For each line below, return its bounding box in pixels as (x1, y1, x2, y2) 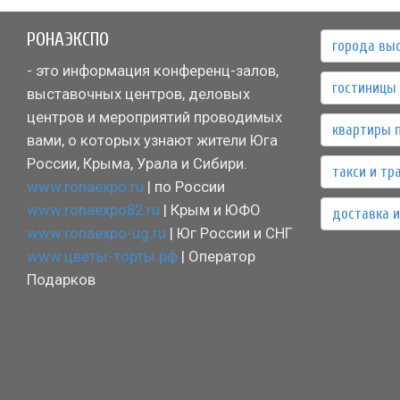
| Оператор (178, 246, 255, 265)
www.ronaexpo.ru (27, 177, 144, 196)
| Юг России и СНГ (166, 223, 293, 242)
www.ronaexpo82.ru (27, 200, 160, 219)
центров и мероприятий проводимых (27, 107, 282, 126)
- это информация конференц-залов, (27, 61, 279, 79)
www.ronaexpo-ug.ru (27, 223, 166, 242)
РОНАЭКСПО (27, 28, 109, 50)
